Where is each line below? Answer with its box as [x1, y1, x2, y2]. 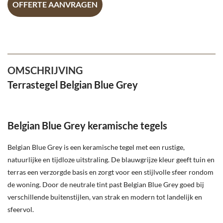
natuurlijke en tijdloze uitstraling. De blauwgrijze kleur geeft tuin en [7, 155, 215, 164]
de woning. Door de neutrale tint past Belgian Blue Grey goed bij [7, 180, 204, 189]
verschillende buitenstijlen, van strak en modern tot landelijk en [7, 192, 202, 201]
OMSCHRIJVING [7, 64, 83, 76]
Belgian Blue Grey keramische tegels [7, 119, 167, 131]
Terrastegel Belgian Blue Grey [7, 78, 138, 91]
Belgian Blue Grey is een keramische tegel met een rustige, [7, 142, 185, 151]
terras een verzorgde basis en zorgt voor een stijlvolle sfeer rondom [7, 167, 214, 176]
